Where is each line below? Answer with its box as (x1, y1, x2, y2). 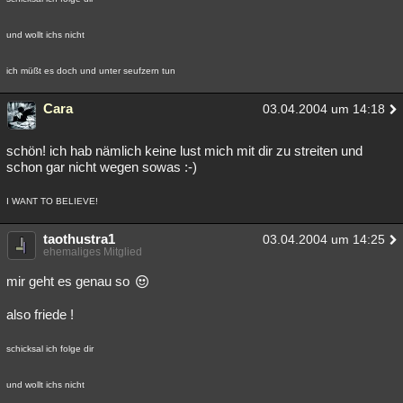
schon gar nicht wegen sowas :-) (6, 159, 197, 175)
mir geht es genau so (6, 273, 133, 289)
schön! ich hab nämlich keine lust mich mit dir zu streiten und (6, 143, 363, 158)
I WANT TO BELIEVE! (6, 196, 98, 206)
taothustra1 (43, 231, 115, 246)
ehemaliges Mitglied (43, 246, 142, 258)
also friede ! (6, 307, 74, 322)
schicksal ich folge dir (6, 344, 94, 354)
